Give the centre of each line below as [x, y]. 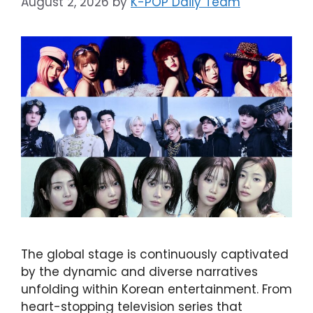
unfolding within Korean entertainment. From [156, 289]
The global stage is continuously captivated [155, 254]
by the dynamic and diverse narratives [139, 271]
